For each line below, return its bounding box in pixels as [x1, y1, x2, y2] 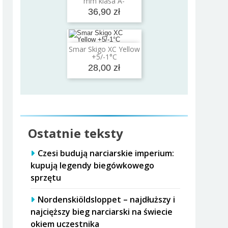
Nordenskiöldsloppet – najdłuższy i [38, 193, 176, 205]
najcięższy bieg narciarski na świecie [31, 206, 173, 217]
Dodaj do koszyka [80, 45, 136, 55]
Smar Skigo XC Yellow [68, 44, 140, 54]
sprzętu [31, 172, 62, 183]
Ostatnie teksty [28, 124, 124, 141]
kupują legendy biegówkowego [31, 159, 155, 171]
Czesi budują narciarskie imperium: [38, 147, 175, 159]
